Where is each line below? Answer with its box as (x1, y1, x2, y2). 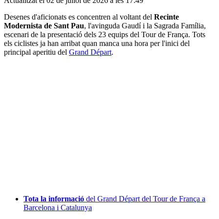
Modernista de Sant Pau (4, 21, 84, 30)
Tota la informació (23, 194, 84, 203)
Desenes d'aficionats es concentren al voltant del (4, 12, 154, 21)
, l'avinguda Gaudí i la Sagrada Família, (84, 21, 206, 30)
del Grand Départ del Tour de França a (84, 194, 205, 203)
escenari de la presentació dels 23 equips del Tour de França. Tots (4, 30, 205, 39)
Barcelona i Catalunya (23, 203, 92, 212)
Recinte (154, 12, 179, 21)
